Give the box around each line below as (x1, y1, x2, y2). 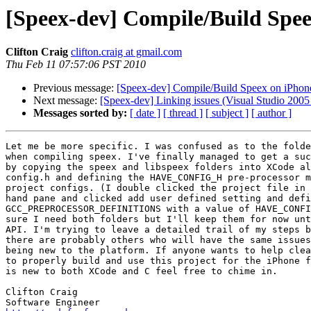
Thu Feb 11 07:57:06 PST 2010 (6, 58, 146, 71)
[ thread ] (163, 107, 203, 119)
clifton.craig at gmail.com (71, 46, 182, 58)
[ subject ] (205, 107, 249, 119)
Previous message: (33, 82, 117, 94)
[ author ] (251, 107, 292, 119)
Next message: (33, 94, 100, 107)
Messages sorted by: (33, 107, 127, 119)
